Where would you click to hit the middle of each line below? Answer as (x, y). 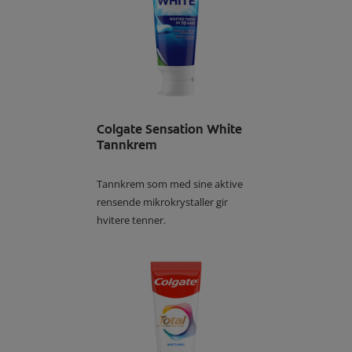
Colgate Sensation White (170, 130)
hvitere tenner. (132, 220)
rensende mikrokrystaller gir (163, 202)
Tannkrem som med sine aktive (170, 184)
